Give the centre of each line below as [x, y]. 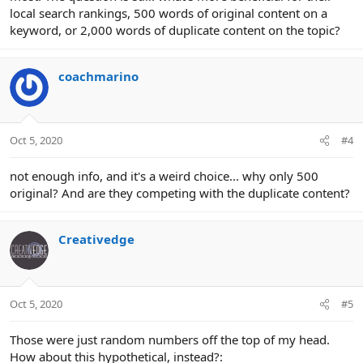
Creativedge [96, 239]
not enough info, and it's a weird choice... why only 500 [164, 176]
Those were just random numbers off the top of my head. [170, 339]
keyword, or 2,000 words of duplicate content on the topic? [175, 30]
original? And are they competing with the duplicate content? [180, 193]
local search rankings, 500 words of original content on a [169, 13]
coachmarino [98, 76]
